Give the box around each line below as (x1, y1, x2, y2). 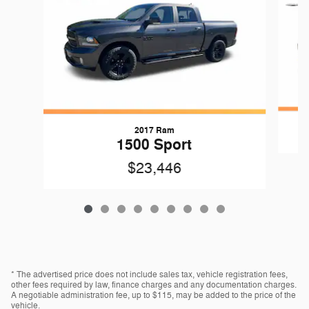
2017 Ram (134, 124, 175, 136)
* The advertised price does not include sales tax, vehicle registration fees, (11, 268, 288, 280)
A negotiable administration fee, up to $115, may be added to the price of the (11, 289, 296, 301)
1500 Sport (117, 134, 192, 154)
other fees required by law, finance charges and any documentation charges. (11, 279, 297, 290)
